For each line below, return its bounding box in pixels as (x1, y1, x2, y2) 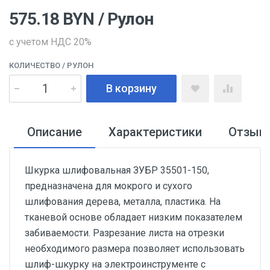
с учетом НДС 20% (9, 36, 92, 48)
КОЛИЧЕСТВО (9, 61, 60, 70)
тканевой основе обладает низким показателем (25, 212, 242, 223)
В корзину (106, 82, 157, 95)
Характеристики (108, 125, 202, 139)
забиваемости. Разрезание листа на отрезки (25, 227, 224, 239)
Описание (27, 125, 82, 139)
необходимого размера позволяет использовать (25, 243, 245, 254)
